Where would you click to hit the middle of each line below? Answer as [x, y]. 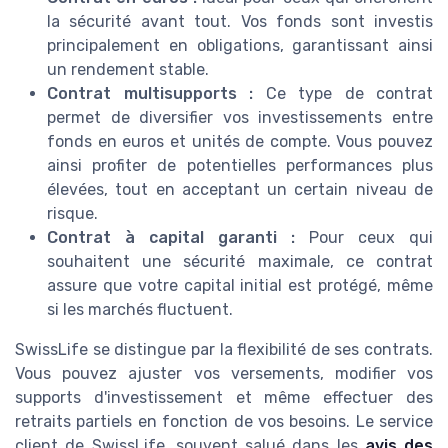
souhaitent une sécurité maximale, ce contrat [240, 261]
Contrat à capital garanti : [171, 237]
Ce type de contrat [343, 93]
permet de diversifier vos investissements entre [240, 117]
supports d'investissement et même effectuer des [224, 397]
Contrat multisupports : [150, 93]
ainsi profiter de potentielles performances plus [240, 165]
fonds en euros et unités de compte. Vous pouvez [240, 141]
